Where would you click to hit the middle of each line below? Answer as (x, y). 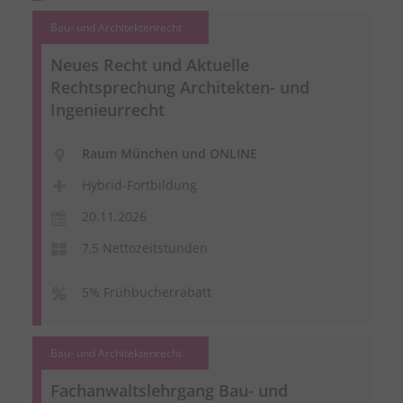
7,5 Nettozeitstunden (144, 248)
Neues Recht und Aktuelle (149, 65)
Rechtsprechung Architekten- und (179, 87)
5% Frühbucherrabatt (146, 292)
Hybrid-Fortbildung (139, 185)
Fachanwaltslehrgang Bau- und (169, 390)
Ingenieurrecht (107, 110)
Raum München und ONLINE (169, 154)
